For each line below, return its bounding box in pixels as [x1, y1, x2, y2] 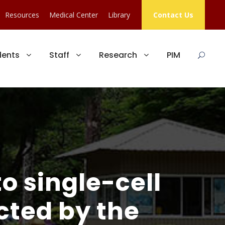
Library [108, 10, 130, 20]
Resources [5, 10, 39, 20]
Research [99, 49, 137, 61]
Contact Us [153, 10, 193, 20]
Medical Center [49, 10, 98, 20]
